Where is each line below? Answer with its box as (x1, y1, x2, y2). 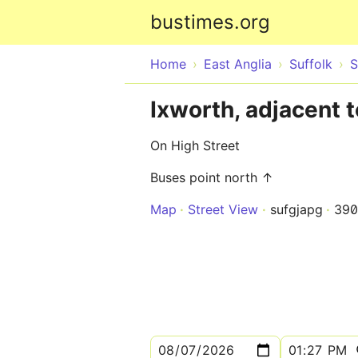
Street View (188, 201, 258, 217)
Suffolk (289, 56, 332, 72)
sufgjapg (270, 201, 323, 217)
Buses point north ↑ (150, 169, 273, 185)
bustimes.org (150, 10, 270, 34)
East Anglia (204, 56, 272, 72)
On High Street (150, 137, 240, 153)
